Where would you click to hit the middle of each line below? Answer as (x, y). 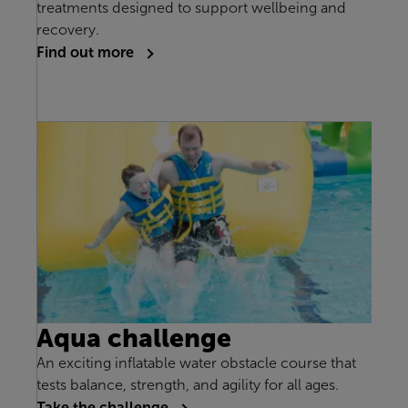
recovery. (68, 30)
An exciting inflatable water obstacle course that (196, 363)
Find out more (87, 52)
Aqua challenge (134, 338)
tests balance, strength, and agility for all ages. (188, 385)
